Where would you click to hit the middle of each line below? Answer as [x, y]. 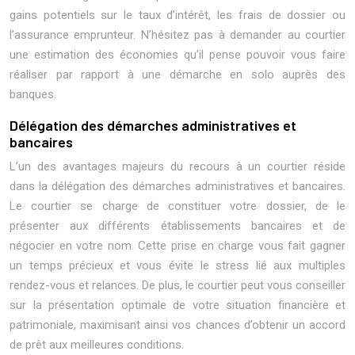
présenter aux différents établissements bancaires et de [177, 226]
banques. [33, 94]
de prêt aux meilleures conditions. [97, 345]
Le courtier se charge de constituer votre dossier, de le [177, 206]
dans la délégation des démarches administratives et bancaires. [177, 186]
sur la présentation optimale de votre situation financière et [177, 305]
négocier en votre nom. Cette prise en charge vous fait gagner [177, 246]
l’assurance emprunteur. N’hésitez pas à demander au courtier [177, 35]
